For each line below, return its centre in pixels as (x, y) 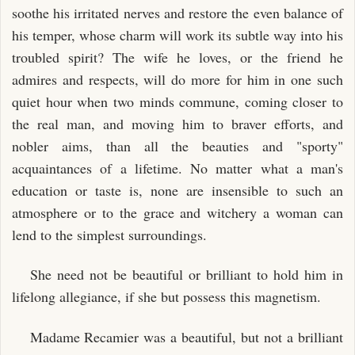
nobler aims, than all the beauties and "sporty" (177, 145)
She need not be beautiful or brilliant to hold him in (186, 274)
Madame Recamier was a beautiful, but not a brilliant (186, 336)
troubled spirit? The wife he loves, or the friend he (177, 57)
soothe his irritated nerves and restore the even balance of (177, 12)
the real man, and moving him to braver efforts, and (177, 123)
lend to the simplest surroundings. (109, 234)
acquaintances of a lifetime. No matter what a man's (177, 168)
